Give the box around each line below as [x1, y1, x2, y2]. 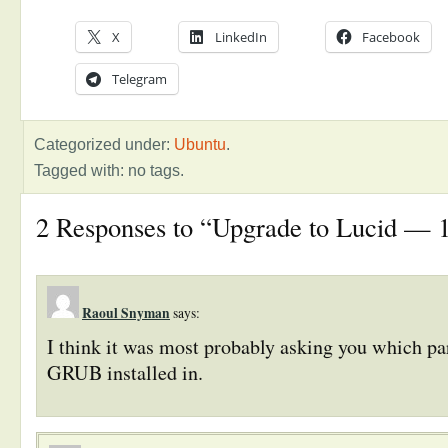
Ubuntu [174, 134, 226, 153]
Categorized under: [34, 134, 174, 153]
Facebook [362, 28, 420, 46]
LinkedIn [215, 28, 267, 46]
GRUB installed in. [47, 358, 203, 386]
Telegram [112, 70, 167, 88]
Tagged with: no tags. [34, 160, 184, 179]
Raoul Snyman [82, 302, 170, 323]
